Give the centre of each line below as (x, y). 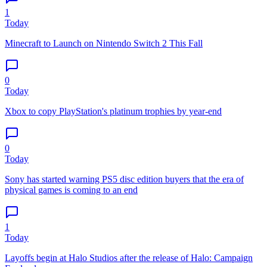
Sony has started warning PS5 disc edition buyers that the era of (124, 179)
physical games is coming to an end (71, 190)
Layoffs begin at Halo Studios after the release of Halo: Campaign (129, 258)
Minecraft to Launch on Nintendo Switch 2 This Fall (104, 44)
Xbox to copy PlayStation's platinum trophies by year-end (113, 111)
